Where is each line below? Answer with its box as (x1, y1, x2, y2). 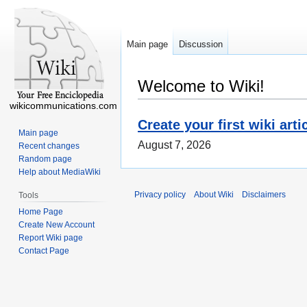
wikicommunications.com (9, 100, 117, 111)
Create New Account (19, 219, 95, 230)
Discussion (179, 39, 223, 50)
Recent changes (19, 140, 80, 151)
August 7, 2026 (138, 139, 211, 151)
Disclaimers (242, 190, 286, 200)
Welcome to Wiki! (138, 77, 265, 95)
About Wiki (194, 190, 234, 200)
